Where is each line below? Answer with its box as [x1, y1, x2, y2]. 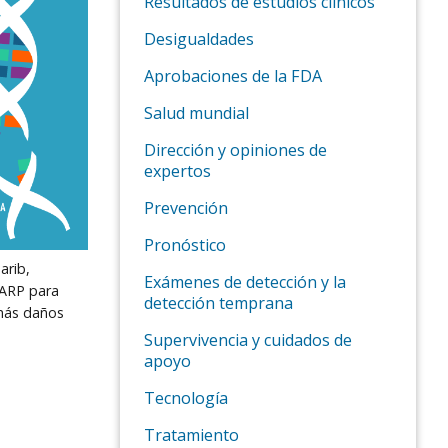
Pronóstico [144, 234, 226, 257]
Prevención [144, 197, 228, 220]
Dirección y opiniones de [144, 139, 327, 162]
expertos [144, 160, 211, 183]
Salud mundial [144, 102, 249, 125]
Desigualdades [144, 28, 254, 51]
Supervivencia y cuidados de [144, 329, 352, 352]
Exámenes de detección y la [144, 271, 346, 294]
